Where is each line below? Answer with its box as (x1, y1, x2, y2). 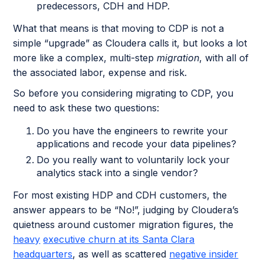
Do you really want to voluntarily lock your (37, 154, 230, 166)
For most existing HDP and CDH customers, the (13, 189, 227, 202)
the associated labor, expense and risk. (13, 67, 190, 79)
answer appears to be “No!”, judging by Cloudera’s (13, 204, 239, 216)
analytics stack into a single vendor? (37, 167, 199, 179)
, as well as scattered (72, 248, 170, 260)
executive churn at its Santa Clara (43, 233, 195, 246)
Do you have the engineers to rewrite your (37, 125, 229, 137)
